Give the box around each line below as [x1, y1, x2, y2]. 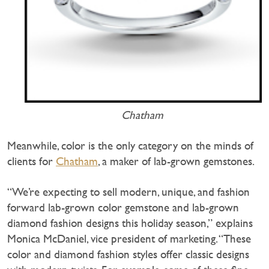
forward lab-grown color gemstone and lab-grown [7, 201, 239, 214]
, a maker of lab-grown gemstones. [98, 154, 255, 168]
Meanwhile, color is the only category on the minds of [7, 139, 253, 152]
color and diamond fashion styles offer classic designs [7, 247, 249, 261]
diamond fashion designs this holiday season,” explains [7, 216, 253, 229]
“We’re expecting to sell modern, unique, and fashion [7, 185, 250, 198]
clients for [7, 154, 56, 168]
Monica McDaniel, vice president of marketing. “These [7, 232, 251, 245]
